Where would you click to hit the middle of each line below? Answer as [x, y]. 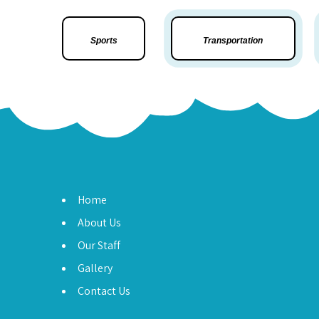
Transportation [233, 40]
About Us [99, 222]
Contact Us [104, 291]
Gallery [95, 268]
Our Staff [99, 245]
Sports [104, 40]
